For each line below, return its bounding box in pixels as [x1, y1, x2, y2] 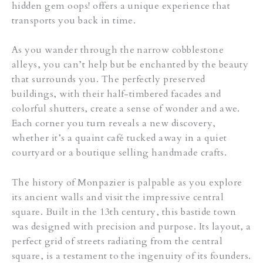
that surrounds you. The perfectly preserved [12, 73, 205, 86]
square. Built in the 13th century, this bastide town [12, 205, 237, 218]
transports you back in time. [12, 14, 136, 27]
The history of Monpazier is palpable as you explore [12, 176, 242, 189]
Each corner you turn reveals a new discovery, [12, 117, 216, 130]
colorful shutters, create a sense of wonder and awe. [12, 102, 240, 116]
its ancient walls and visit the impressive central [12, 190, 224, 204]
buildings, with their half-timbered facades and [12, 87, 221, 101]
